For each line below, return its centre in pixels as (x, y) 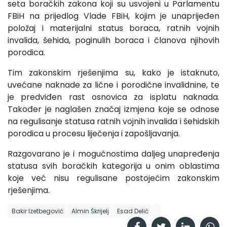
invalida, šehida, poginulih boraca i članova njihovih (113, 40)
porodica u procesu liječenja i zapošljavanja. (94, 133)
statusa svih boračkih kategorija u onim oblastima (113, 166)
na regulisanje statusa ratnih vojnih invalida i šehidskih (113, 121)
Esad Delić (133, 211)
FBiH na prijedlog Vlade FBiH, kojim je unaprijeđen (113, 16)
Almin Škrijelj (90, 211)
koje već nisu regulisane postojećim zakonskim (113, 178)
